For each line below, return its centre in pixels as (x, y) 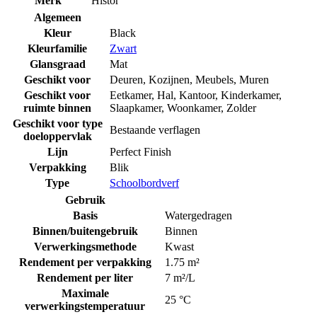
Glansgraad (57, 64)
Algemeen (57, 18)
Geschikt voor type (57, 124)
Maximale (85, 294)
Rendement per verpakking (85, 263)
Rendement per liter (85, 278)
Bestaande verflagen (155, 130)
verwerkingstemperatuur (85, 306)
